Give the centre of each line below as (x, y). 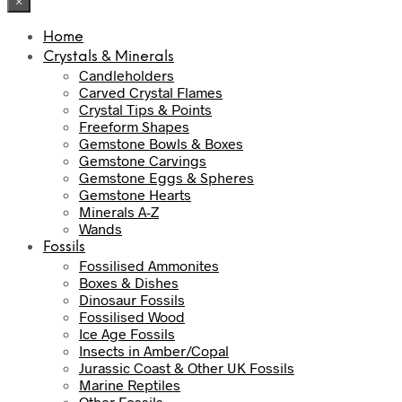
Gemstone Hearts (135, 195)
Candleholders (127, 75)
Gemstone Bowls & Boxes (161, 144)
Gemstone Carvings (143, 161)
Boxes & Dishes (129, 283)
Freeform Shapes (134, 127)
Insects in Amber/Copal (154, 351)
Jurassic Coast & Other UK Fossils (187, 368)
